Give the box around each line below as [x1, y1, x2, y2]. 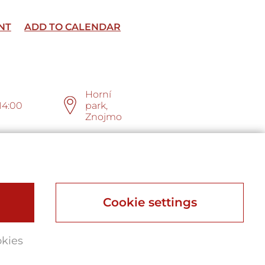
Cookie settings [102, 195, 197, 209]
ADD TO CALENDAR [24, 21, 121, 33]
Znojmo [85, 111, 122, 122]
